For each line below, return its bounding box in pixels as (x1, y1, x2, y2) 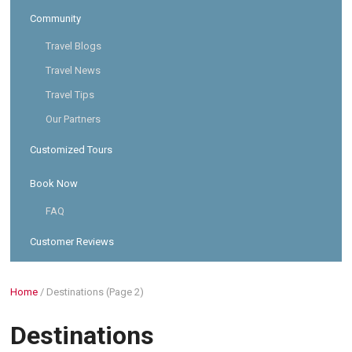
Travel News (46, 64, 101, 76)
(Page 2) (104, 286, 145, 298)
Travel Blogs (46, 40, 102, 52)
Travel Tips (46, 89, 95, 101)
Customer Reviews (30, 236, 115, 247)
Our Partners (46, 113, 101, 125)
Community (30, 13, 82, 24)
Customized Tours (30, 144, 113, 156)
